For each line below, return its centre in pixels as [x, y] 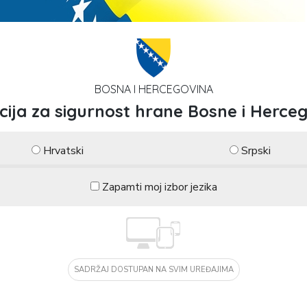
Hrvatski [63, 151]
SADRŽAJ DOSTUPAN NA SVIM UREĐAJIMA [153, 270]
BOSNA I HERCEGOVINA [153, 89]
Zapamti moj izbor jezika [159, 187]
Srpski [256, 151]
